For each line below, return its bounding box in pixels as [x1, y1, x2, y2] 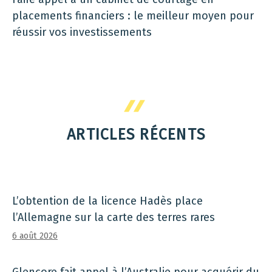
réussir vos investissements [12, 25, 152, 39]
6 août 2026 [12, 231, 58, 242]
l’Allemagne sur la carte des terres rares [12, 211, 215, 225]
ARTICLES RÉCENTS [67, 126, 205, 144]
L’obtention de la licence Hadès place [12, 194, 203, 208]
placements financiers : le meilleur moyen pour [12, 8, 254, 22]
